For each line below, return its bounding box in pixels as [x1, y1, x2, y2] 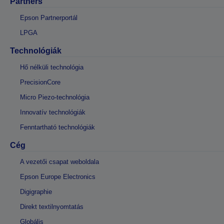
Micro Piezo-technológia [20, 93, 89, 101]
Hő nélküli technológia [20, 63, 83, 71]
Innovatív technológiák [20, 108, 85, 116]
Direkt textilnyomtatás [20, 202, 83, 210]
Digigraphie [20, 187, 52, 195]
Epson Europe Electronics [20, 172, 95, 180]
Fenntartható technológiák [20, 123, 95, 131]
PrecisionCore [20, 78, 60, 86]
